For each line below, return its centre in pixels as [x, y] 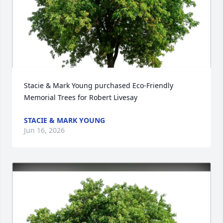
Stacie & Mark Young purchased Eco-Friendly [99, 86]
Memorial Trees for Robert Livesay [81, 98]
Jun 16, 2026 [44, 130]
